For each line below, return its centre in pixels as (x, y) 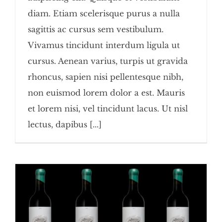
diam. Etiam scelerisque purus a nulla (104, 14)
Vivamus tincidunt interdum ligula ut (104, 45)
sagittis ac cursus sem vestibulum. (96, 29)
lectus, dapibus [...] (65, 125)
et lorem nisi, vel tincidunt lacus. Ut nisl (108, 109)
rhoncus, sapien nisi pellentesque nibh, (106, 77)
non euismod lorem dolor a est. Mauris (106, 93)
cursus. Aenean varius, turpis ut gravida (108, 61)
